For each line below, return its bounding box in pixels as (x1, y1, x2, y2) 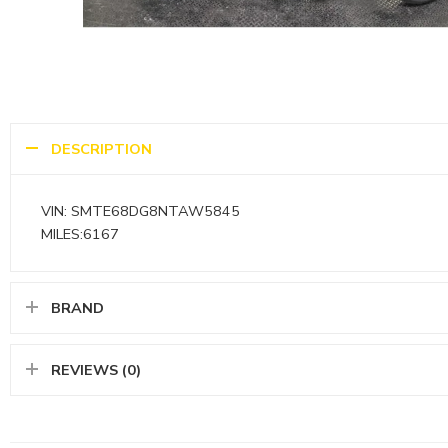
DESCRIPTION (51, 138, 152, 159)
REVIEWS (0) (51, 359, 141, 380)
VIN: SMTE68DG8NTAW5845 (41, 200, 240, 221)
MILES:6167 (41, 223, 119, 244)
